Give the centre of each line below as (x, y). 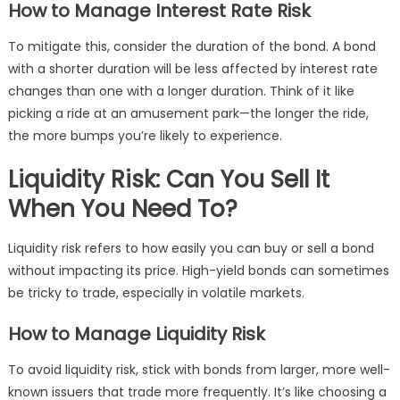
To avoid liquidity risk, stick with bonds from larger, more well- (199, 370)
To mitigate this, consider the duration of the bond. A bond (192, 46)
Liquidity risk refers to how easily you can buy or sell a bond (191, 248)
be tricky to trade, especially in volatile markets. (156, 293)
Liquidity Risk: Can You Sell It (168, 179)
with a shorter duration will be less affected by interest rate (192, 69)
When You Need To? (122, 209)
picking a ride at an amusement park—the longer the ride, (188, 113)
